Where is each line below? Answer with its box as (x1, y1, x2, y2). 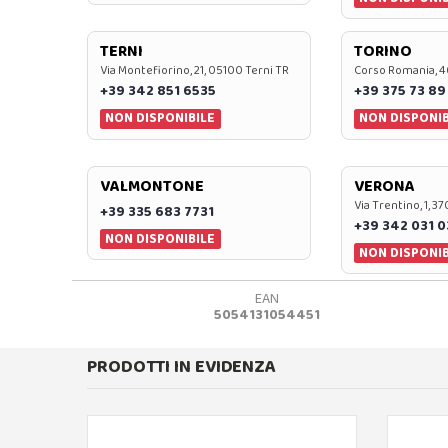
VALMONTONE (100, 173, 204, 199)
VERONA (353, 173, 415, 199)
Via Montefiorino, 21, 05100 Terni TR (100, 61, 289, 81)
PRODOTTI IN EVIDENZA (87, 353, 276, 382)
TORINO (353, 39, 412, 65)
